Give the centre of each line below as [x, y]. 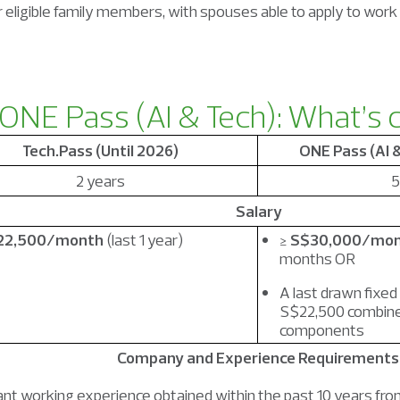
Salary [259, 211]
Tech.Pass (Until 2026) [100, 150]
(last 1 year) [143, 240]
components [322, 330]
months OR [317, 258]
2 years [100, 181]
